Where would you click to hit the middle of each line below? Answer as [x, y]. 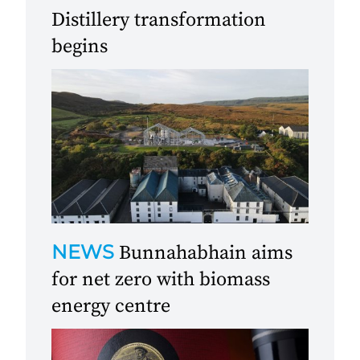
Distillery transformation [159, 20]
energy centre [111, 306]
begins [80, 47]
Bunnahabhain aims [206, 253]
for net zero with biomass [161, 280]
